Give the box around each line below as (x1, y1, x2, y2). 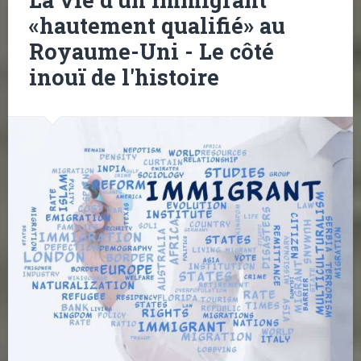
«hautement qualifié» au (28, 11, 285, 40)
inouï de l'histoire (28, 63, 219, 92)
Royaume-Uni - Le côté (28, 37, 274, 66)
